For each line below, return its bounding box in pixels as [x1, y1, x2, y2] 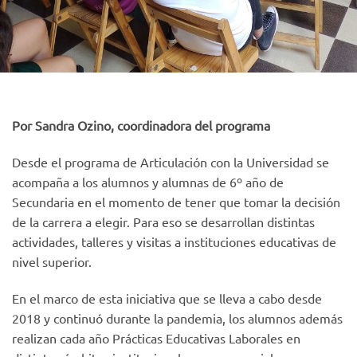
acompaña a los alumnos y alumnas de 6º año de [12, 174, 284, 190]
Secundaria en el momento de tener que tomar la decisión [12, 194, 340, 210]
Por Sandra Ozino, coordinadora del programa [12, 117, 270, 134]
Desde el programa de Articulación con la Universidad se [12, 154, 329, 171]
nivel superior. [12, 253, 92, 270]
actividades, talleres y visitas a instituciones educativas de [12, 233, 336, 250]
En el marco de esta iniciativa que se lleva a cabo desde [12, 289, 322, 306]
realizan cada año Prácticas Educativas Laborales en [12, 329, 300, 346]
